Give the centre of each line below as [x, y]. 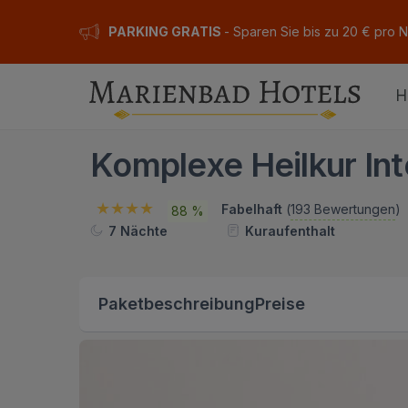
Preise [280, 303]
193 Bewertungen [343, 209]
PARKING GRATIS [166, 31]
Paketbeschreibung [177, 303]
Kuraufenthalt [290, 230]
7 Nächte [138, 230]
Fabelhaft [254, 209]
